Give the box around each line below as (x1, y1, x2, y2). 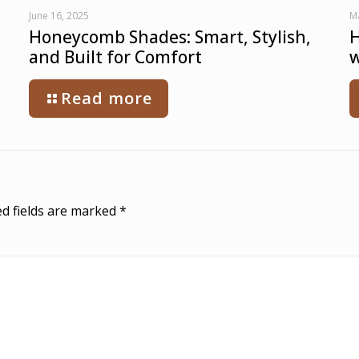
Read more (60, 87, 152, 110)
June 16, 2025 (28, 9, 89, 23)
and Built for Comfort (28, 46, 202, 69)
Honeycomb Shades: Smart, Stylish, (28, 26, 311, 49)
